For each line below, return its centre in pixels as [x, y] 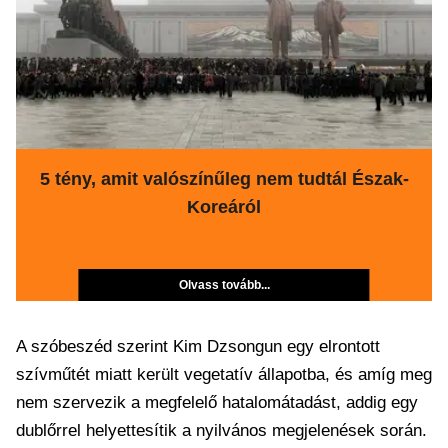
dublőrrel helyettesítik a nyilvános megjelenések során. [221, 430]
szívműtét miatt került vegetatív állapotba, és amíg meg [224, 374]
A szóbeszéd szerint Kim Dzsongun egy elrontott [198, 346]
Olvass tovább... [224, 285]
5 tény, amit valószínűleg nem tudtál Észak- [224, 179]
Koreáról [224, 207]
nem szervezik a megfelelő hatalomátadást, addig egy [217, 402]
